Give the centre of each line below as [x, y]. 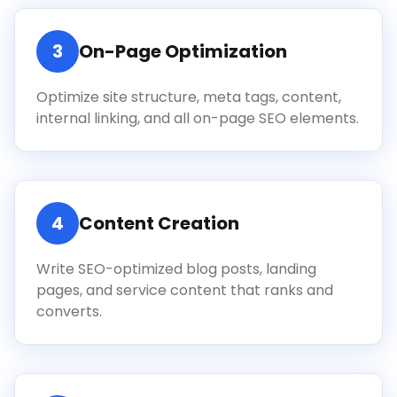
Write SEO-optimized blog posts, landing [176, 269]
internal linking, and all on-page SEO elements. [198, 118]
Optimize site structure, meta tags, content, [189, 97]
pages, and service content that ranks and [185, 290]
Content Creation [159, 223]
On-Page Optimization [183, 51]
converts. [69, 311]
